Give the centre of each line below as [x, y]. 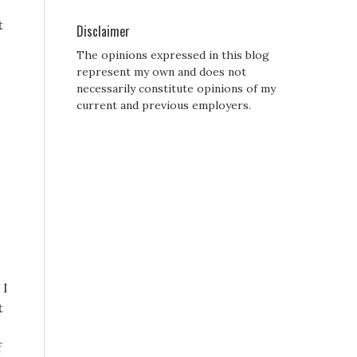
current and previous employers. [164, 106]
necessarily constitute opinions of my [176, 89]
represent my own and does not [161, 72]
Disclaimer [103, 31]
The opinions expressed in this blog [173, 55]
